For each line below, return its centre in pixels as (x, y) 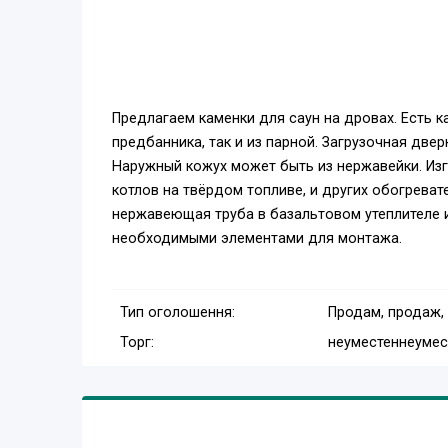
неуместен (363, 343)
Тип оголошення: (177, 313)
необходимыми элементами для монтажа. (257, 239)
